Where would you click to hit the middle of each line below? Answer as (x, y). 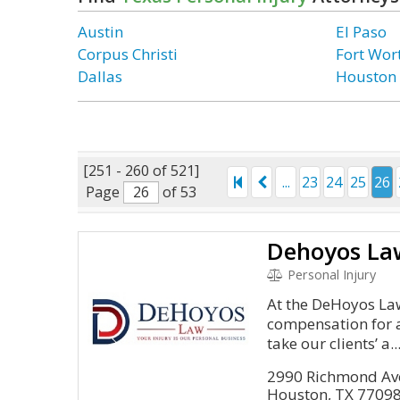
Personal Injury (329, 275)
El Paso (362, 32)
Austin (100, 32)
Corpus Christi (128, 54)
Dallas (100, 76)
